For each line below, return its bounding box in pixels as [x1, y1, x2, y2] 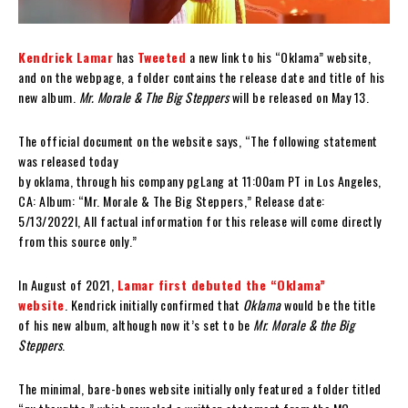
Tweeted [137, 46, 186, 66]
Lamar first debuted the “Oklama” [117, 274, 326, 294]
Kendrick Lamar [18, 46, 113, 66]
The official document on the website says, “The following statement [18, 130, 378, 150]
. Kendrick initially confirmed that [64, 294, 243, 314]
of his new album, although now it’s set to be [18, 314, 253, 334]
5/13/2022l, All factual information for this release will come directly [18, 210, 382, 230]
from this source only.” [18, 230, 138, 250]
